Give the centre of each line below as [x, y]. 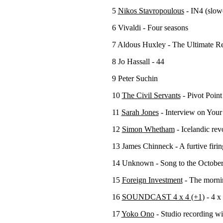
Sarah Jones [140, 112]
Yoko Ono [138, 214]
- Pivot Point [201, 95]
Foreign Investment [152, 180]
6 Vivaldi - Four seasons [150, 28]
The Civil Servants [151, 95]
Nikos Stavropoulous [151, 11]
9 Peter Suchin [135, 78]
